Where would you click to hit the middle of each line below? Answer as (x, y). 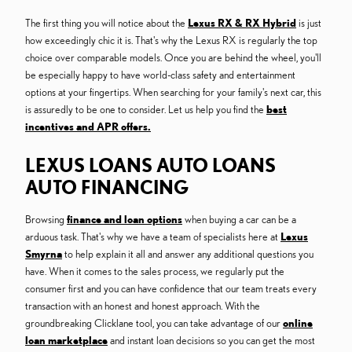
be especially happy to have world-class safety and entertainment (160, 75)
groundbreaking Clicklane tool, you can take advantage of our (154, 323)
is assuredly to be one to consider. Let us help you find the (146, 110)
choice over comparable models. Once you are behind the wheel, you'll (173, 58)
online (298, 323)
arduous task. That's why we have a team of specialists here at (153, 237)
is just (309, 23)
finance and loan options (125, 220)
